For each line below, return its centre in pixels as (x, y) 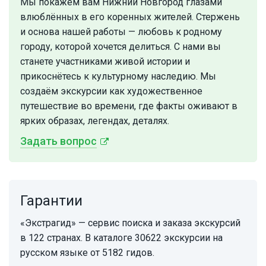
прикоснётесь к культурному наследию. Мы (118, 77)
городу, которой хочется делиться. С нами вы (121, 47)
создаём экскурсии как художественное (111, 91)
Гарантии (51, 201)
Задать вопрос (58, 141)
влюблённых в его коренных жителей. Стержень (130, 17)
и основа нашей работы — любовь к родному (121, 32)
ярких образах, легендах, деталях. (95, 121)
